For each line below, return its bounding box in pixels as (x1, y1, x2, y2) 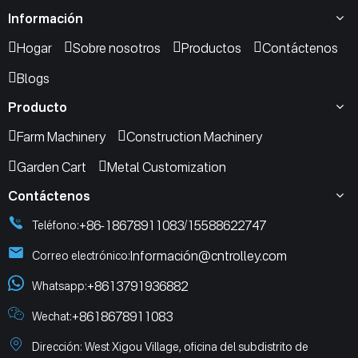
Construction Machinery (126, 128, 262, 145)
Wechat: (32, 308, 72, 323)
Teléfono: (32, 217, 79, 232)
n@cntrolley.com (191, 247, 287, 264)
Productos (181, 39, 241, 56)
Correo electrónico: (32, 248, 130, 262)
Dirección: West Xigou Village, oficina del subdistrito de (32, 339, 308, 353)
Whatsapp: (32, 278, 87, 292)
